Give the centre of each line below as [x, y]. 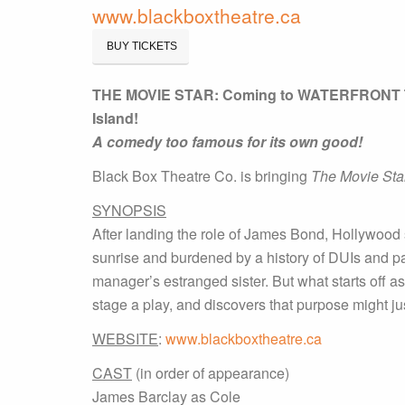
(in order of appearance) [211, 373]
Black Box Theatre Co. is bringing [202, 176]
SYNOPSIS [129, 210]
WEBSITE [125, 339]
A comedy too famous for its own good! [227, 141]
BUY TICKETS [141, 46]
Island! [115, 118]
